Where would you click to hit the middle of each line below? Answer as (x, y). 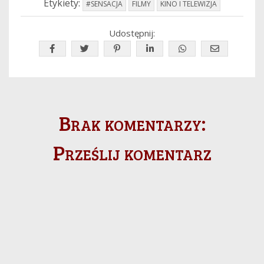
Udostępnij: (132, 33)
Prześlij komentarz (132, 152)
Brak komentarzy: (132, 122)
